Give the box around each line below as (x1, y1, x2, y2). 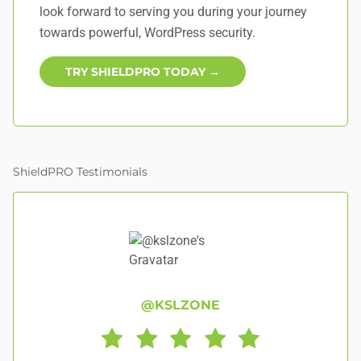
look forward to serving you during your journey (39, 4, 307, 19)
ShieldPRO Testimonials (13, 164, 147, 179)
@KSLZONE (141, 297, 220, 313)
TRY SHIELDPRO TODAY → (65, 64, 220, 79)
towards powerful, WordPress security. (39, 25, 255, 40)
